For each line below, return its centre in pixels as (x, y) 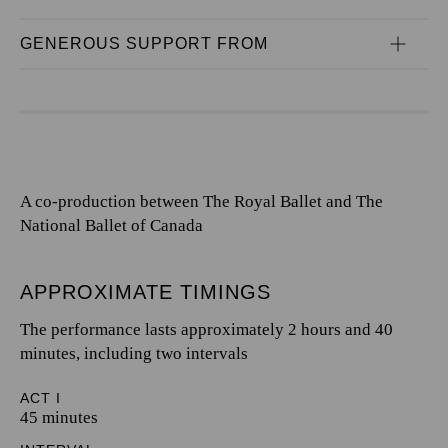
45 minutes (59, 417)
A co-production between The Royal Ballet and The (201, 201)
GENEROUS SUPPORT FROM (144, 43)
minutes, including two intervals (134, 353)
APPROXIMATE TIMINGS (145, 292)
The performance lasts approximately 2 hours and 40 (206, 329)
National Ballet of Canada (111, 225)
